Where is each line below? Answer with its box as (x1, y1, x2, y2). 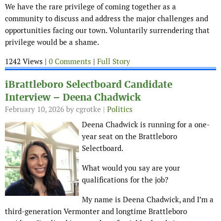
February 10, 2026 (5, 105, 64, 114)
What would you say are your (82, 163, 180, 173)
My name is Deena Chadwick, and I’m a (82, 195, 214, 205)
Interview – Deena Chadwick (5, 91, 141, 104)
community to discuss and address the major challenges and (5, 14, 208, 24)
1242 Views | (5, 57, 49, 67)
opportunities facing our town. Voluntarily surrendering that (5, 26, 210, 36)
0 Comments (49, 57, 91, 67)
